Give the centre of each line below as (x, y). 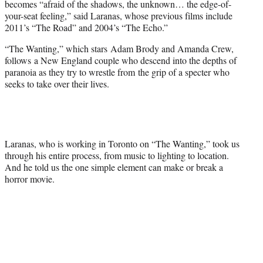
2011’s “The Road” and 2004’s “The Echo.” (86, 27)
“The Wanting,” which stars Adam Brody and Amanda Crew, (119, 48)
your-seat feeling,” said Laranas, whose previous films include (119, 15)
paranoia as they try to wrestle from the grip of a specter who (117, 72)
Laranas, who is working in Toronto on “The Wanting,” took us (122, 143)
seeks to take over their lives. (57, 83)
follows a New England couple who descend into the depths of (121, 60)
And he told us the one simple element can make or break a (114, 167)
